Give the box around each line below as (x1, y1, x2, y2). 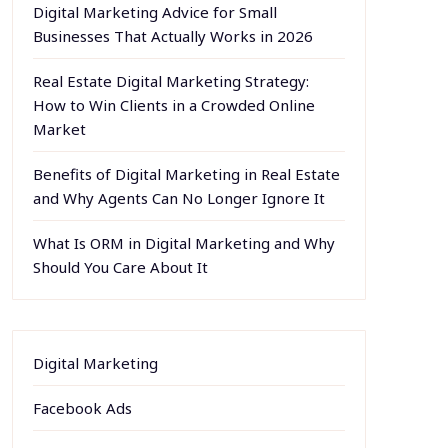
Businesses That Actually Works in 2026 (32, 26, 313, 46)
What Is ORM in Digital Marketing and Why (32, 233, 335, 253)
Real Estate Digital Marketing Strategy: (32, 71, 309, 91)
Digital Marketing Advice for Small (32, 2, 277, 22)
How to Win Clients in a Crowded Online (32, 95, 315, 115)
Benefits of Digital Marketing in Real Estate (32, 164, 340, 184)
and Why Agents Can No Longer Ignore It (32, 188, 325, 208)
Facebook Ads (32, 398, 132, 418)
